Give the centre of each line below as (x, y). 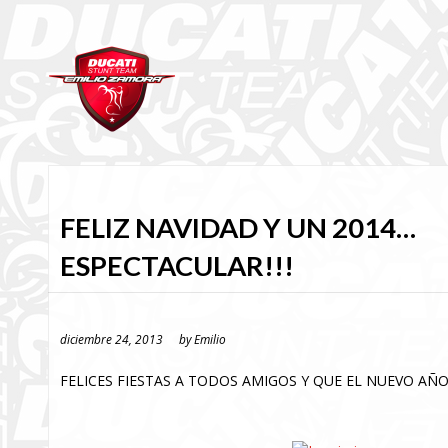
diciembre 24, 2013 (111, 339)
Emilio (210, 339)
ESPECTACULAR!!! (177, 265)
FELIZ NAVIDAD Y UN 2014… (238, 227)
